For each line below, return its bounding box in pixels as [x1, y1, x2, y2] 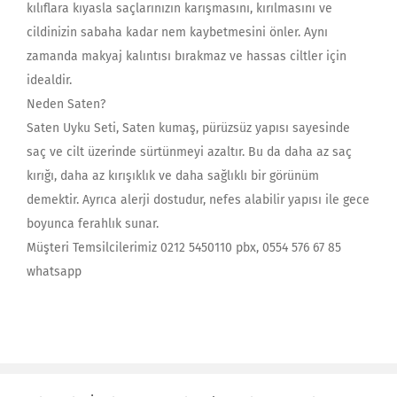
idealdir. [27, 72, 72, 88]
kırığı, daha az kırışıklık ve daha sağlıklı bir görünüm [27, 167, 319, 183]
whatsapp [27, 263, 82, 279]
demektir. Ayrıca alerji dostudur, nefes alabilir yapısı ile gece [27, 191, 370, 207]
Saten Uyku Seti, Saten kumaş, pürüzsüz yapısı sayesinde [27, 120, 350, 136]
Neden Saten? [27, 96, 105, 112]
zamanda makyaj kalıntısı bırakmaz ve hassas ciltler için [27, 48, 346, 64]
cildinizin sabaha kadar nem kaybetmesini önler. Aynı [27, 24, 328, 40]
